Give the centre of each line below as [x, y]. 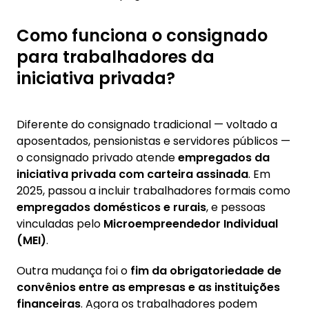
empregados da [224, 158]
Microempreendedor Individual [191, 224]
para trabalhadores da [116, 57]
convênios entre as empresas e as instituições [148, 287]
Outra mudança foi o [73, 271]
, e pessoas [236, 207]
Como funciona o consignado [142, 36]
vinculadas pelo [60, 224]
